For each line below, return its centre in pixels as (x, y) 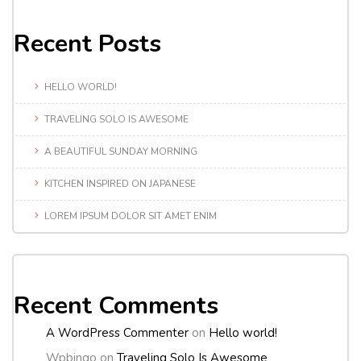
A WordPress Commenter (117, 333)
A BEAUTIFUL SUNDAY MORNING (121, 151)
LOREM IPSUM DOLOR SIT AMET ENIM (131, 216)
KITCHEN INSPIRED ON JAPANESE (120, 183)
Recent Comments (116, 305)
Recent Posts (87, 44)
